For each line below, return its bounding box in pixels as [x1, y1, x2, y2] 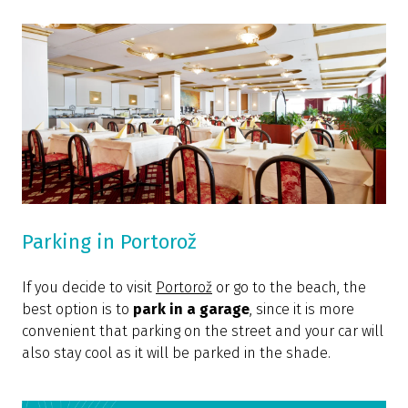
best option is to [22, 301, 133, 319]
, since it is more [250, 301, 354, 319]
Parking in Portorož [22, 229, 197, 255]
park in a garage [133, 301, 250, 319]
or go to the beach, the [212, 279, 366, 297]
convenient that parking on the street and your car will [22, 322, 383, 341]
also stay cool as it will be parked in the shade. [22, 344, 331, 362]
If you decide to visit [22, 279, 152, 297]
